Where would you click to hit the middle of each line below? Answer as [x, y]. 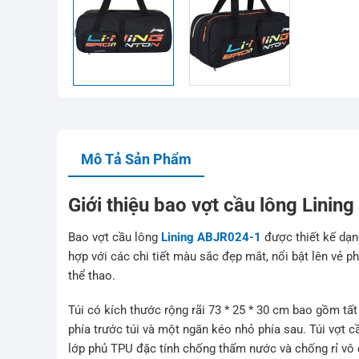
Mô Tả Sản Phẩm [137, 159]
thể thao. [92, 275]
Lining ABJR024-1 [212, 237]
